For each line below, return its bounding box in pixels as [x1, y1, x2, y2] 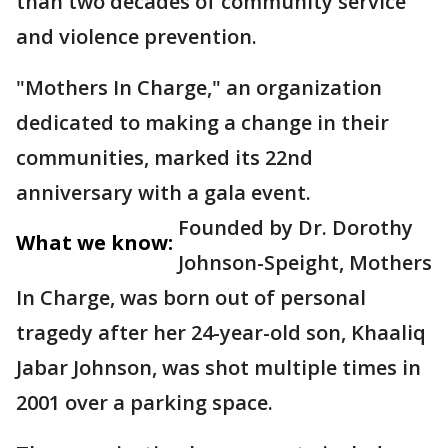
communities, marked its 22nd [16, 144, 313, 171]
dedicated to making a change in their [16, 109, 389, 136]
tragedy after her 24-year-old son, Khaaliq [16, 319, 426, 346]
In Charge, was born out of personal [16, 284, 366, 311]
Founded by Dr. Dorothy [178, 214, 413, 241]
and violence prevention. [16, 23, 262, 50]
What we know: [16, 229, 173, 256]
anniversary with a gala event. [16, 179, 311, 206]
